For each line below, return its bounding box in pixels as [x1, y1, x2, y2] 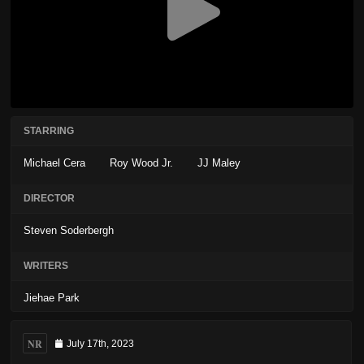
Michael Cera [24, 157, 85, 170]
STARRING [24, 125, 74, 137]
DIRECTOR [24, 193, 75, 205]
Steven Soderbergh [24, 224, 114, 237]
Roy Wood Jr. [110, 157, 173, 170]
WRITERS [24, 260, 68, 272]
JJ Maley [197, 157, 240, 170]
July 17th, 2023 [67, 338, 134, 350]
